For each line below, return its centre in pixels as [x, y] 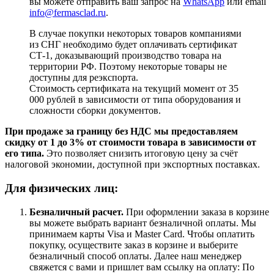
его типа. [24, 154]
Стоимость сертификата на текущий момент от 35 [134, 89]
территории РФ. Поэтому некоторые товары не [128, 67]
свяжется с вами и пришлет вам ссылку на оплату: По [142, 267]
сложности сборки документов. [96, 111]
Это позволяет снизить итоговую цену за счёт [141, 154]
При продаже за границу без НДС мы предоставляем [121, 131]
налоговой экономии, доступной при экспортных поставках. [132, 165]
